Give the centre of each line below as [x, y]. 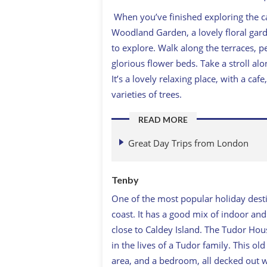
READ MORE [163, 120]
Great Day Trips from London [188, 143]
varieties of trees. [147, 94]
